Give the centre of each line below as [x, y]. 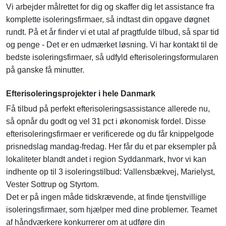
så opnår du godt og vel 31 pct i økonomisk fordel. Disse [106, 122]
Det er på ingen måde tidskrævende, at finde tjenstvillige [106, 197]
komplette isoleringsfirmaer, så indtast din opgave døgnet [108, 20]
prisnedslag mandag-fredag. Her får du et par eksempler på [111, 147]
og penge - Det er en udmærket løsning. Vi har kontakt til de [112, 45]
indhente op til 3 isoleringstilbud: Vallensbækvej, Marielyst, [110, 172]
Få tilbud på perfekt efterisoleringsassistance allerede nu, [108, 109]
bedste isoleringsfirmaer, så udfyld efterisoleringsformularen [112, 58]
